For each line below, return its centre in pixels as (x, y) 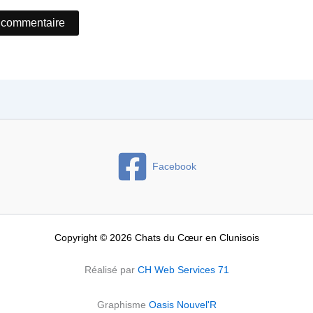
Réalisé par (111, 269)
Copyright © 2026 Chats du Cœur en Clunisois (156, 237)
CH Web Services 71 (183, 269)
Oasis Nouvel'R (182, 305)
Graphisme (123, 305)
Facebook (174, 167)
